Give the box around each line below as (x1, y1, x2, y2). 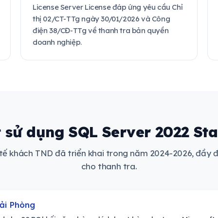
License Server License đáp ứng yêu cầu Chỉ (33, 2, 183, 12)
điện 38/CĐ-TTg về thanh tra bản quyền (33, 26, 169, 35)
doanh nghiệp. (33, 37, 82, 47)
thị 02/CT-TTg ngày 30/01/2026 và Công (33, 14, 170, 23)
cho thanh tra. (81, 161, 137, 171)
